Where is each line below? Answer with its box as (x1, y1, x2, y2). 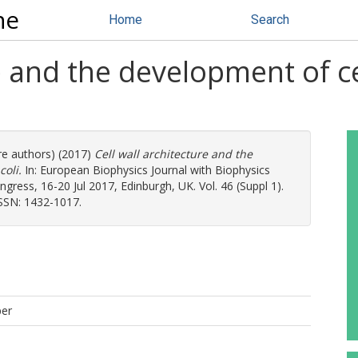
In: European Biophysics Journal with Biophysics (22, 162, 270, 177)
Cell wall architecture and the (94, 146, 253, 161)
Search (251, 12, 289, 27)
